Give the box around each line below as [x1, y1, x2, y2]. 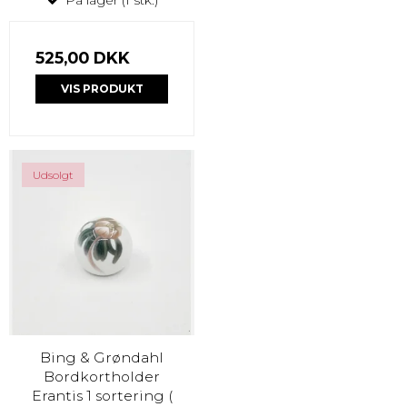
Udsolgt [33, 167, 74, 182]
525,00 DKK [35, 47, 130, 67]
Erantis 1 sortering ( [31, 386, 173, 404]
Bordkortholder [44, 367, 160, 385]
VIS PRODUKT [60, 81, 144, 95]
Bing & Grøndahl [40, 348, 164, 366]
